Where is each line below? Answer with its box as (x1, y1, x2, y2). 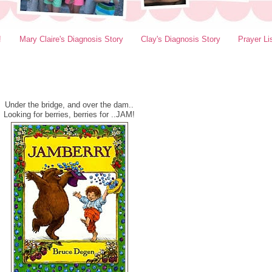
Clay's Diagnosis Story (140, 34, 220, 44)
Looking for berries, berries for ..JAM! (4, 110, 135, 119)
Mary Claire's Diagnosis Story (19, 34, 123, 44)
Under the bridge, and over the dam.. (5, 100, 134, 109)
